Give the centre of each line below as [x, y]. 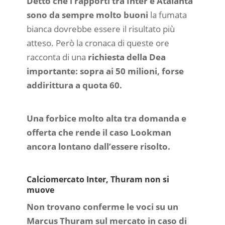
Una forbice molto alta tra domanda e [106, 118]
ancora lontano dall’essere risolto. [99, 146]
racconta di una [57, 57]
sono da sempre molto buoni [87, 15]
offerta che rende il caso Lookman [99, 132]
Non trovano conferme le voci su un [102, 207]
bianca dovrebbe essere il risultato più [100, 29]
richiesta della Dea [127, 57]
